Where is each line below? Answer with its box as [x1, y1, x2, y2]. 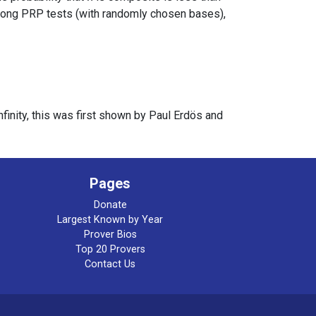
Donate [93, 198, 127, 211]
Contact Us [85, 257, 135, 270]
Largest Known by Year [57, 213, 163, 226]
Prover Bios [83, 228, 137, 241]
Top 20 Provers [75, 243, 145, 255]
